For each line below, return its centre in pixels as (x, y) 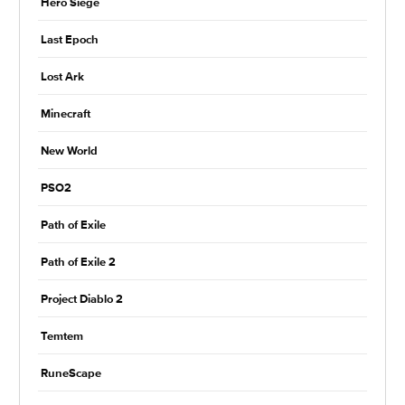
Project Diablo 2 (82, 299)
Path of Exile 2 (78, 262)
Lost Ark (62, 77)
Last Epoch (70, 40)
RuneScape (71, 373)
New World (69, 151)
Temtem (62, 336)
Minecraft (66, 114)
